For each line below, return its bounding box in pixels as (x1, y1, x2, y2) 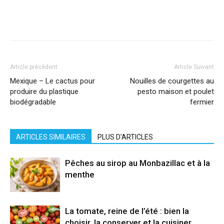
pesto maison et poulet (137, 87, 214, 96)
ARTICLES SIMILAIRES (16, 133, 85, 141)
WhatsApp (148, 13, 180, 22)
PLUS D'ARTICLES (97, 133, 153, 141)
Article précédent (10, 63, 57, 70)
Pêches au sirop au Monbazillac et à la (65, 158, 210, 168)
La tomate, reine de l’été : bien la (65, 206, 189, 216)
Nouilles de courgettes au (130, 76, 214, 85)
